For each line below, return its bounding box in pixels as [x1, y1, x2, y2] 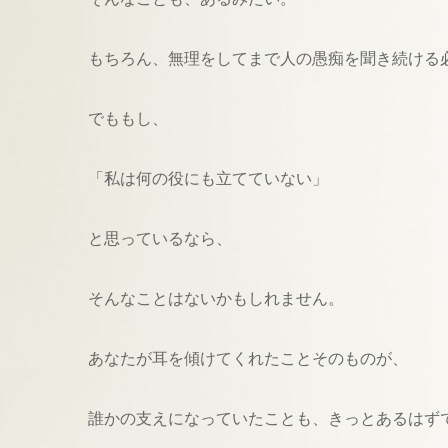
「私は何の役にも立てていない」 [88, 170, 328, 188]
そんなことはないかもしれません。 [88, 290, 344, 308]
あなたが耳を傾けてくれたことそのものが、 [88, 350, 408, 368]
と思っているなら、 [88, 230, 232, 248]
